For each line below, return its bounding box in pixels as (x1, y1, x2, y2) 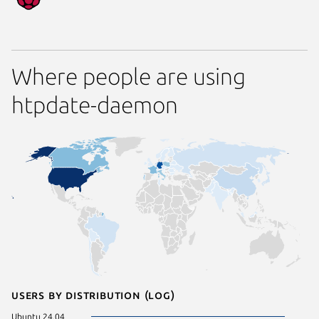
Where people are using (11, 63, 246, 89)
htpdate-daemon (11, 91, 178, 117)
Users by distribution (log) (11, 288, 175, 301)
